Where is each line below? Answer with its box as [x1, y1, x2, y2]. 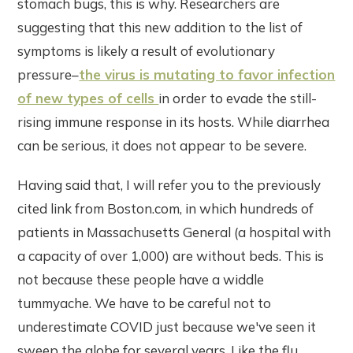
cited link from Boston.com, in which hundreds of [17, 199, 314, 217]
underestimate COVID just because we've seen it [17, 318, 317, 335]
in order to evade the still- [158, 89, 318, 106]
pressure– [17, 65, 80, 83]
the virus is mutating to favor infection [79, 65, 336, 83]
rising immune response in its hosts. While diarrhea [17, 113, 330, 130]
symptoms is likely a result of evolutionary [17, 42, 276, 59]
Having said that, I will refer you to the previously [17, 176, 321, 193]
